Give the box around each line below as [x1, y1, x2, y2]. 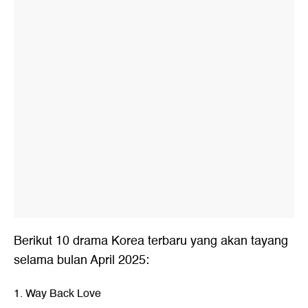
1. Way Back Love [14, 285, 101, 302]
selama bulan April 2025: [14, 250, 149, 270]
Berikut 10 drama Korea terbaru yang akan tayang [14, 231, 288, 251]
